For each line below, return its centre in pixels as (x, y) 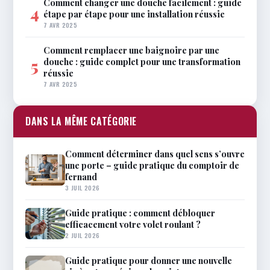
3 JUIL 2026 (83, 187)
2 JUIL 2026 (83, 235)
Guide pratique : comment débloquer (140, 212)
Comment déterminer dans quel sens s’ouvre (155, 153)
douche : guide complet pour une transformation (142, 61)
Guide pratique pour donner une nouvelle (149, 260)
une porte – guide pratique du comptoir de (152, 165)
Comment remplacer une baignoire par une (131, 50)
